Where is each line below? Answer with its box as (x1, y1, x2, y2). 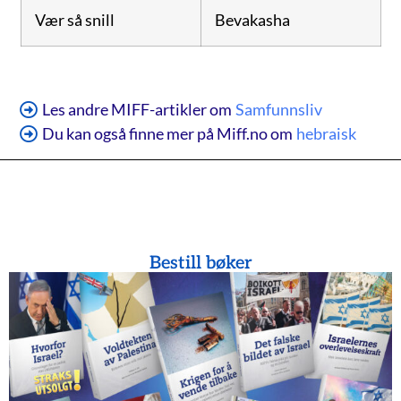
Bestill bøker (149, 252, 252, 275)
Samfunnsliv (235, 99, 323, 120)
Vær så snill (34, 10, 115, 30)
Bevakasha (214, 10, 290, 30)
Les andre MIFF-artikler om (42, 99, 233, 120)
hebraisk (296, 124, 357, 144)
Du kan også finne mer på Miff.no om (42, 124, 296, 144)
